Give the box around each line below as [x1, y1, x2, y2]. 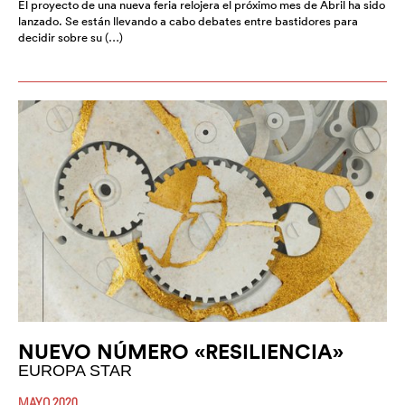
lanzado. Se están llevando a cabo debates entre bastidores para [18, 14, 358, 30]
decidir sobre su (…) [18, 30, 123, 46]
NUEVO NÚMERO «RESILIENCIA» [18, 338, 344, 365]
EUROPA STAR [18, 362, 132, 381]
